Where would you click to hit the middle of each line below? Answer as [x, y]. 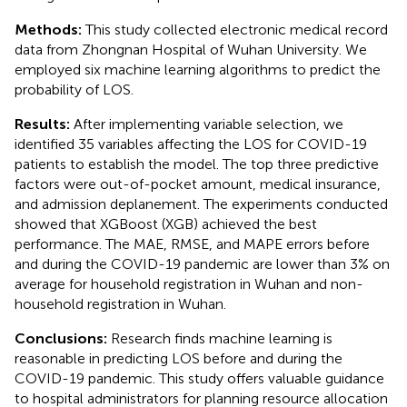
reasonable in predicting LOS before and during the [179, 358]
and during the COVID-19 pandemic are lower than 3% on [202, 263]
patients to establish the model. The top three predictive [197, 164]
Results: [44, 124]
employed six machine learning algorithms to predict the [198, 69]
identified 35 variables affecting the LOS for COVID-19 [191, 144]
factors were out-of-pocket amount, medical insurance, [198, 184]
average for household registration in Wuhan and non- [189, 283]
